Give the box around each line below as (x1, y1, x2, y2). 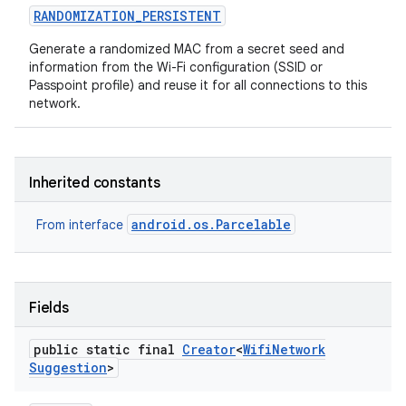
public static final (34, 341, 182, 358)
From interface (36, 217, 127, 233)
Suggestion (29, 359, 107, 376)
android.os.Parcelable (131, 216, 291, 233)
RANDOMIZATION (34, 7, 135, 24)
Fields (29, 299, 69, 317)
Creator (182, 341, 236, 358)
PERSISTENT (142, 7, 221, 24)
